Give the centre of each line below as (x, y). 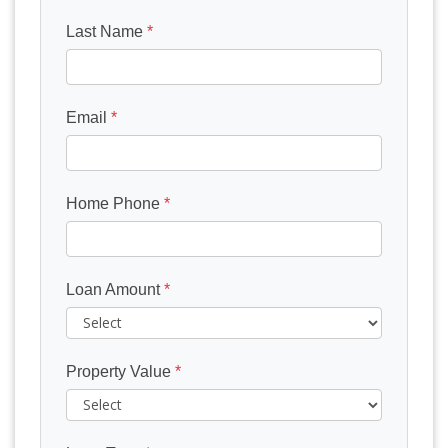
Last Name (106, 31)
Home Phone (115, 203)
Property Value (120, 371)
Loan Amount (115, 289)
